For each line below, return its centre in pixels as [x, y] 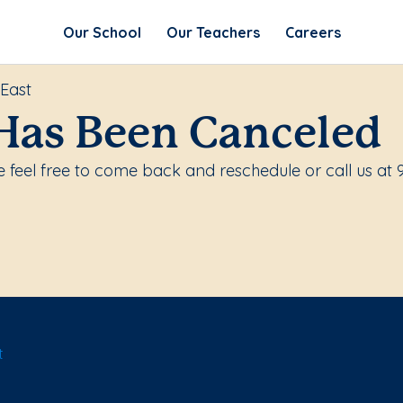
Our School [102, 32]
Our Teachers [213, 32]
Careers [313, 32]
